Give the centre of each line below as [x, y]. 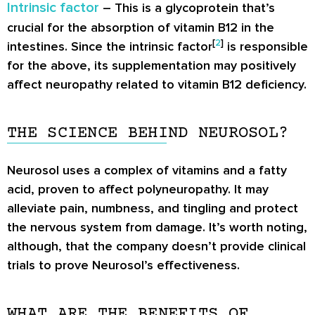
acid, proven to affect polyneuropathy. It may [138, 189]
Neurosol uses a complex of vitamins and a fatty [147, 170]
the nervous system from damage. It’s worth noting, [157, 227]
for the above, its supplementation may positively [152, 65]
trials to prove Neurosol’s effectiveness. [123, 265]
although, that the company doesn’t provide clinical [156, 246]
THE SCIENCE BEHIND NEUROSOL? [148, 133]
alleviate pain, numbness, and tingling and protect [153, 208]
